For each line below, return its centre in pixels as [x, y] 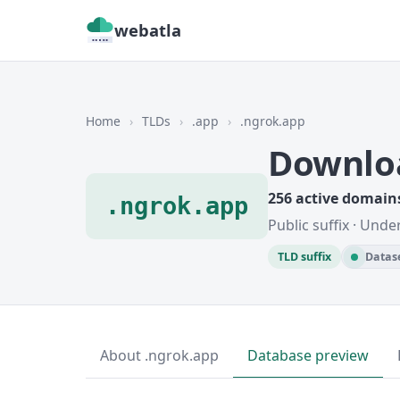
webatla [148, 30]
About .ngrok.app [159, 355]
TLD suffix [304, 257]
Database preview [308, 355]
